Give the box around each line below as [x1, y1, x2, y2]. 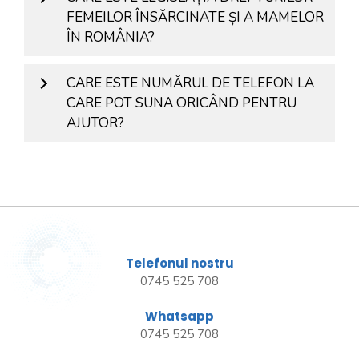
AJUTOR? [67, 113, 124, 132]
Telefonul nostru [125, 254, 234, 272]
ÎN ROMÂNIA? [67, 27, 155, 46]
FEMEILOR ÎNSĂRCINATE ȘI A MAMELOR [67, 7, 324, 26]
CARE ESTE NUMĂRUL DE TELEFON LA [67, 73, 314, 92]
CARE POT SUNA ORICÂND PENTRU [67, 93, 296, 112]
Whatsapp [145, 308, 214, 325]
